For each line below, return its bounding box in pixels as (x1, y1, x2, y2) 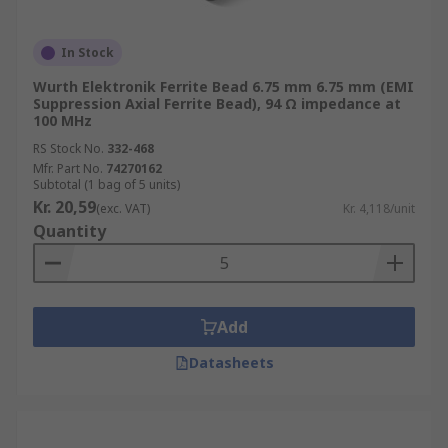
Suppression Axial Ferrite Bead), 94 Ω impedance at (33, 94, 401, 113)
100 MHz (33, 111, 92, 130)
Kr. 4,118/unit (343, 200, 415, 217)
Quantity (33, 220, 106, 242)
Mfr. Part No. (33, 160, 103, 177)
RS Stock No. (33, 140, 104, 157)
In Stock (61, 44, 114, 61)
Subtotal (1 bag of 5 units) (33, 176, 180, 193)
